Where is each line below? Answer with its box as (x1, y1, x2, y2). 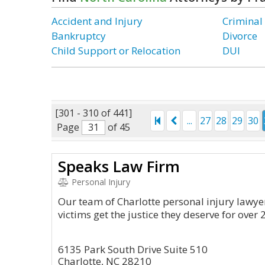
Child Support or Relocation (51, 44, 180, 57)
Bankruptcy (51, 29, 106, 43)
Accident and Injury (51, 14, 143, 28)
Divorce (222, 29, 258, 43)
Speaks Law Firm (58, 156, 180, 177)
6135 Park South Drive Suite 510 (58, 243, 208, 256)
